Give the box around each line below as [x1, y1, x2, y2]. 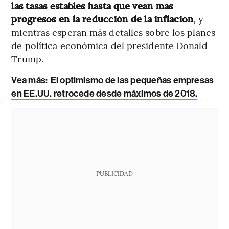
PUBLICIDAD [96, 169, 133, 178]
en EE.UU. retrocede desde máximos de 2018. [11, 88, 198, 100]
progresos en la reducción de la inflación [11, 12, 194, 26]
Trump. [11, 52, 43, 65]
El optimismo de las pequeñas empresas [50, 75, 214, 86]
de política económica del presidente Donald [11, 39, 208, 52]
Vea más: [11, 75, 48, 86]
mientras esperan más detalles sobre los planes [11, 26, 215, 39]
